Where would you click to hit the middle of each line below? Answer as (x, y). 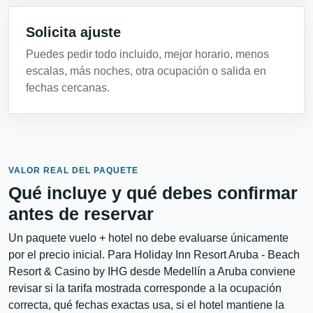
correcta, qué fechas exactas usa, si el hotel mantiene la (146, 305)
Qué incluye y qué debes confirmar (153, 192)
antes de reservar (81, 213)
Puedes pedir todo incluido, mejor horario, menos (147, 54)
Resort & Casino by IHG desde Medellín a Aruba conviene (152, 271)
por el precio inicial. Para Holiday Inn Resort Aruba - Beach (154, 254)
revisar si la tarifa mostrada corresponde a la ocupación (145, 288)
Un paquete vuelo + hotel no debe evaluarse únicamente (148, 238)
